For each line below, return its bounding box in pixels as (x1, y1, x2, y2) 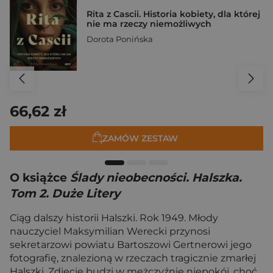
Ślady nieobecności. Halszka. (70, 171, 242, 185)
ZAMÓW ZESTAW (102, 133, 178, 144)
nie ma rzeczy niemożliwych (87, 18, 211, 29)
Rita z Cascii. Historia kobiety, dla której (87, 8, 260, 19)
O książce (10, 171, 70, 185)
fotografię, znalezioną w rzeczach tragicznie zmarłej (10, 252, 256, 264)
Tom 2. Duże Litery (10, 186, 120, 200)
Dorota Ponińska (87, 34, 153, 44)
